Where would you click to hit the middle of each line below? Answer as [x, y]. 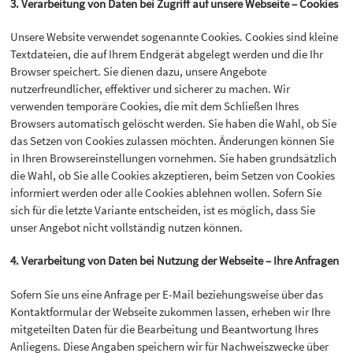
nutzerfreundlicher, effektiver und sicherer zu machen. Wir [150, 89]
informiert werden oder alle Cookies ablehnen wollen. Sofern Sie [166, 193]
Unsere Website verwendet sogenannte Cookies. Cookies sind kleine [175, 37]
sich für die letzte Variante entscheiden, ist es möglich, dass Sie [163, 210]
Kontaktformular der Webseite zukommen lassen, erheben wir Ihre [171, 311]
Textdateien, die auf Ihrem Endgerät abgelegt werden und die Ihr [167, 54]
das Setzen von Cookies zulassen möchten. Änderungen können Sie [173, 141]
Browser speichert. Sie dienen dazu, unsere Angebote [139, 72]
